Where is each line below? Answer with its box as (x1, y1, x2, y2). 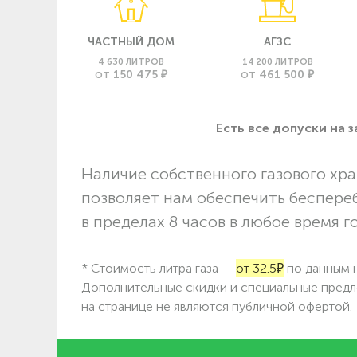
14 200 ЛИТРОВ (241, 55, 313, 67)
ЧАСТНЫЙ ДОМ (87, 34, 175, 49)
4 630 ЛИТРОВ (97, 55, 164, 67)
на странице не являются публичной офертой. (81, 298, 352, 314)
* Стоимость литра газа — (81, 260, 236, 276)
